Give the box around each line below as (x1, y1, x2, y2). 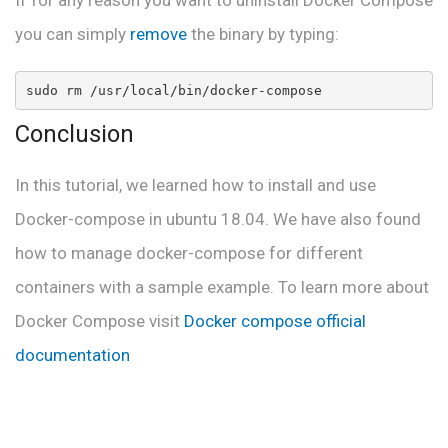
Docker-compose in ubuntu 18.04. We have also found (15, 209, 421, 230)
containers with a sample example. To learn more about (15, 277, 429, 298)
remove (130, 24, 187, 45)
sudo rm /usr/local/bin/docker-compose (25, 82, 322, 98)
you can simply (15, 24, 130, 45)
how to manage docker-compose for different (15, 243, 363, 264)
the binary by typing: (187, 24, 339, 45)
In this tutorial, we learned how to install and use (15, 175, 376, 196)
